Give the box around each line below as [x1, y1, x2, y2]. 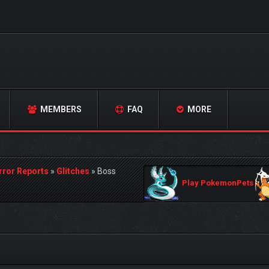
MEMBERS [38, 104, 82, 114]
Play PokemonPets [180, 178, 255, 188]
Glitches [56, 166, 89, 176]
